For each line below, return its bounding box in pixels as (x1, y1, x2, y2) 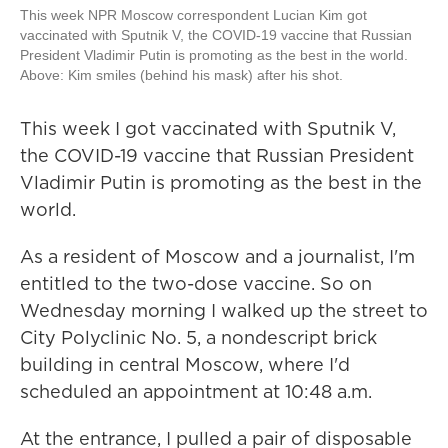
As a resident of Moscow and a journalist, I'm (20, 244, 415, 269)
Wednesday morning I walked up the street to (20, 298, 428, 323)
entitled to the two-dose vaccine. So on (20, 271, 372, 296)
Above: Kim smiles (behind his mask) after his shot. (20, 67, 343, 83)
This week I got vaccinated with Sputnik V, (20, 116, 396, 141)
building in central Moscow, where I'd (20, 352, 350, 377)
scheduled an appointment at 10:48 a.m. (20, 379, 372, 404)
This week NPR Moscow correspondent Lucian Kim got (20, 7, 367, 23)
